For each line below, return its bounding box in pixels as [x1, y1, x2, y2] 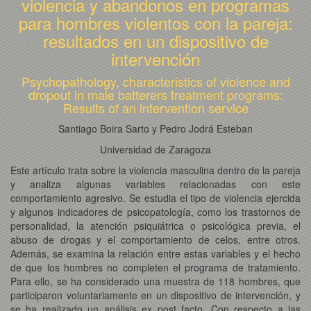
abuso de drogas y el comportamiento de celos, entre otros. [10, 232, 301, 246]
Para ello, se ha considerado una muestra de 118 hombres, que [10, 274, 301, 288]
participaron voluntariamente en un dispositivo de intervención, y [10, 287, 301, 302]
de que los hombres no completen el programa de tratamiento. [10, 260, 301, 274]
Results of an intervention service [62, 98, 249, 117]
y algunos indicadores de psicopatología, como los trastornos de [10, 204, 301, 219]
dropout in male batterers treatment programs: [28, 85, 283, 103]
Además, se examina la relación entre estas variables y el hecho [10, 246, 301, 260]
